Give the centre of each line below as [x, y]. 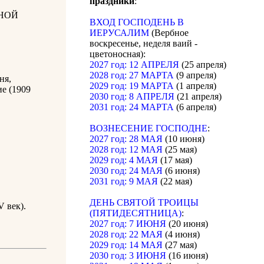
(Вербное [169, 33]
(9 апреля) [195, 75]
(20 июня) [187, 224]
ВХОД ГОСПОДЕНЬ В [137, 22]
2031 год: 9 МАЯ [124, 181]
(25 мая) [180, 150]
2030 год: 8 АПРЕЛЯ [132, 97]
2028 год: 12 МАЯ [126, 150]
